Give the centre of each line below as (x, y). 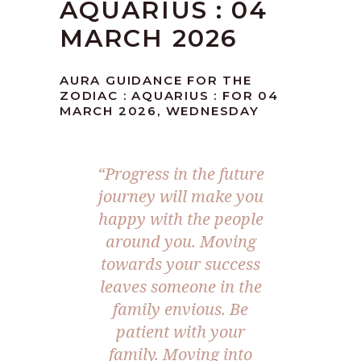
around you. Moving (180, 242)
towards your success (180, 264)
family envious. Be (180, 309)
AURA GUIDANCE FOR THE (156, 81)
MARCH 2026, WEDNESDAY (160, 111)
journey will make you (180, 197)
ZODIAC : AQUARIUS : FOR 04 (169, 96)
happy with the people (180, 219)
